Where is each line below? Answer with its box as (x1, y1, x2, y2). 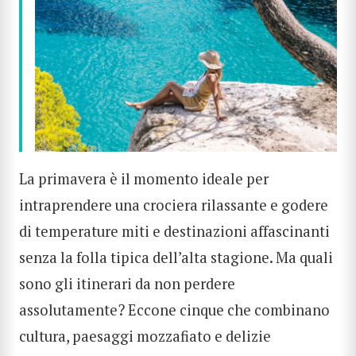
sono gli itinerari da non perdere (19, 274, 235, 294)
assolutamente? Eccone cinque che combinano (19, 300, 330, 320)
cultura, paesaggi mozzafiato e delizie (19, 327, 271, 346)
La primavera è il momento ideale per (19, 169, 269, 189)
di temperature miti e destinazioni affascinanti (19, 222, 330, 242)
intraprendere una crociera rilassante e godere (19, 195, 328, 215)
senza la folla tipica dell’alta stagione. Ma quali (19, 248, 333, 268)
